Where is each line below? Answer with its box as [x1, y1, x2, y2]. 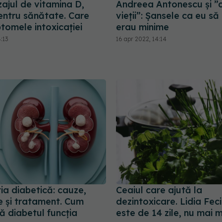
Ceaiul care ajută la [116, 184, 202, 196]
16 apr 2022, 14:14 [116, 35, 166, 43]
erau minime [116, 21, 169, 33]
